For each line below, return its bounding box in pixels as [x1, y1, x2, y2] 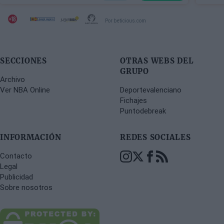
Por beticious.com [105, 17, 146, 24]
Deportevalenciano [120, 85, 181, 95]
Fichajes [120, 95, 147, 105]
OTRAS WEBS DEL [120, 56, 194, 66]
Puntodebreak [120, 106, 166, 116]
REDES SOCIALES [120, 132, 191, 142]
